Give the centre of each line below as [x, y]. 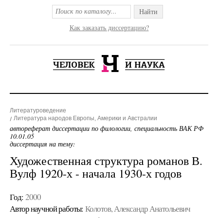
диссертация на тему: [43, 144]
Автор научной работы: [46, 209]
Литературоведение [38, 110]
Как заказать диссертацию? [109, 27]
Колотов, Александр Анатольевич [138, 209]
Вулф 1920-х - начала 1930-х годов [96, 173]
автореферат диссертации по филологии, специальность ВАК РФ [107, 128]
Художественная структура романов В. [106, 161]
